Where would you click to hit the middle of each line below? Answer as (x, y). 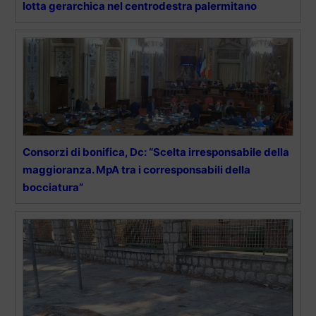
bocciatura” (53, 188)
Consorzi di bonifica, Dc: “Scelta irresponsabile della (156, 152)
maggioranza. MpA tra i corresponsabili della (136, 170)
